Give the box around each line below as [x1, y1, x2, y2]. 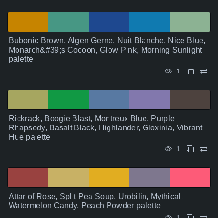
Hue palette [9, 133, 51, 142]
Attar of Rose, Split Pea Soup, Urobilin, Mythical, [9, 192, 183, 201]
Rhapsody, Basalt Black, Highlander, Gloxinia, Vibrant [9, 124, 202, 132]
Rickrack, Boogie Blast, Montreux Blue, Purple [9, 114, 175, 123]
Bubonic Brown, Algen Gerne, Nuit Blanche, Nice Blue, [9, 36, 206, 45]
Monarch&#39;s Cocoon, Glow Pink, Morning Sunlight [9, 46, 202, 54]
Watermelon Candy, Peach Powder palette [9, 201, 161, 210]
